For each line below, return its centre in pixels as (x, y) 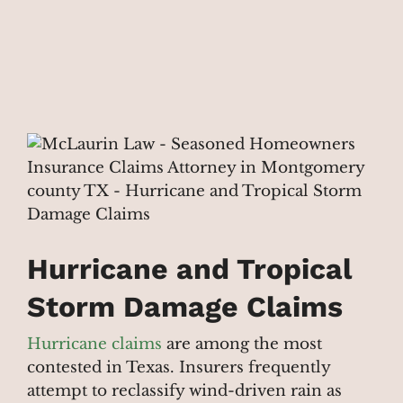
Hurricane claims (94, 344)
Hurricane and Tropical (189, 269)
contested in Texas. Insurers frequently (179, 367)
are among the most (242, 344)
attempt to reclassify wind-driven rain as (184, 390)
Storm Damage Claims (185, 306)
